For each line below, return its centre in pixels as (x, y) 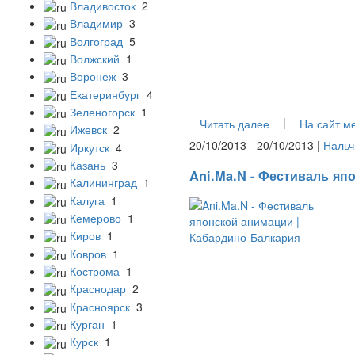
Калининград (103, 183)
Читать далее (235, 124)
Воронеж (93, 76)
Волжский (95, 58)
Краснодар (98, 289)
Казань (88, 164)
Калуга (87, 200)
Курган (87, 324)
